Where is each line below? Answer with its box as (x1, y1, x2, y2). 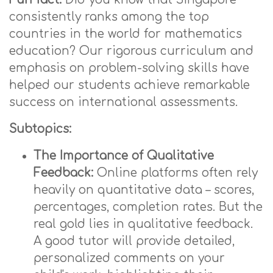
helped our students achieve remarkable (9, 79, 250, 91)
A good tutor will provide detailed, (34, 235, 235, 247)
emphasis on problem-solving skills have (9, 62, 249, 74)
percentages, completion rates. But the (34, 200, 263, 213)
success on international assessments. (9, 96, 238, 108)
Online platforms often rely (93, 166, 258, 179)
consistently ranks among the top (9, 10, 209, 23)
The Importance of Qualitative (34, 149, 214, 162)
